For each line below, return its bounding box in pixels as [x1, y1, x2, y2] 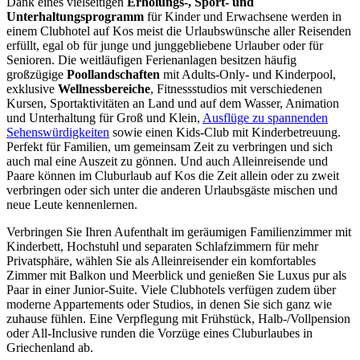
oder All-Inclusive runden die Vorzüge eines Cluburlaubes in [6, 326, 313, 341]
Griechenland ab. [6, 341, 93, 355]
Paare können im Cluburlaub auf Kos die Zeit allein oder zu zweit [6, 169, 339, 183]
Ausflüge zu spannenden [202, 111, 328, 125]
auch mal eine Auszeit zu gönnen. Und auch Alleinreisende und [6, 154, 328, 169]
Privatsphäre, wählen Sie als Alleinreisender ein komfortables [6, 254, 316, 268]
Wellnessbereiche [58, 82, 150, 96]
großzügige [6, 67, 67, 82]
